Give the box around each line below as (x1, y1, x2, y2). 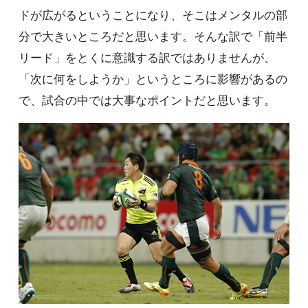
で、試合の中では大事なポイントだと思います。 (18, 94, 276, 108)
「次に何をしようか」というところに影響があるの (18, 73, 287, 87)
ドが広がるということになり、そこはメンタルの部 (18, 9, 287, 23)
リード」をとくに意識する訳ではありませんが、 (18, 52, 276, 65)
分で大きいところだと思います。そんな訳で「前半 (18, 30, 287, 44)
